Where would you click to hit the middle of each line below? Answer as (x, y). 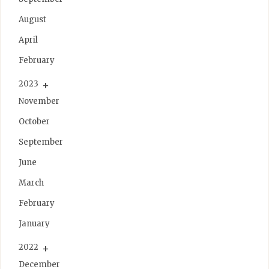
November (39, 101)
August (32, 19)
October (34, 121)
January (34, 223)
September (41, 142)
